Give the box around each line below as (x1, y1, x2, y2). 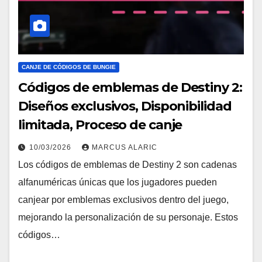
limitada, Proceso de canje (18, 117, 182, 133)
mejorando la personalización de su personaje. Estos (18, 212, 238, 223)
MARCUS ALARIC (92, 143, 157, 152)
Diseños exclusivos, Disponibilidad (18, 98, 232, 115)
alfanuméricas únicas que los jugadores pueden (18, 177, 217, 188)
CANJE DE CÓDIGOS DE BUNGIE (22, 64, 116, 71)
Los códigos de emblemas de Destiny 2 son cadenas (18, 160, 237, 170)
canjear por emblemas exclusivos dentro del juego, (18, 195, 229, 205)
